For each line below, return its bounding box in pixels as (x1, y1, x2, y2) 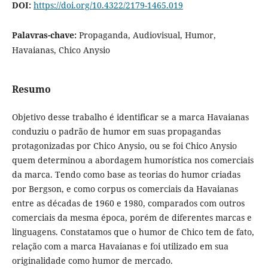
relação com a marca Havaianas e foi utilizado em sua (11, 240, 229, 252)
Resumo (11, 83, 51, 96)
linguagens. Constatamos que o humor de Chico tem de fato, (11, 226, 254, 238)
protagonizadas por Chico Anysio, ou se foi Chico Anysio (11, 140, 237, 152)
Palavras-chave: (11, 29, 79, 41)
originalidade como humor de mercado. (11, 255, 173, 267)
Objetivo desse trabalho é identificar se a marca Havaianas (11, 111, 249, 123)
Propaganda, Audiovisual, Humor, (78, 29, 216, 41)
